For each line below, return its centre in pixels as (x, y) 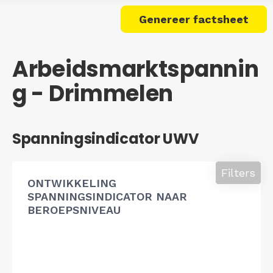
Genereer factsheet (194, 19)
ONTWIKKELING (72, 183)
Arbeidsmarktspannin (136, 69)
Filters (238, 172)
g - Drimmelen (93, 93)
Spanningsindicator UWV (106, 138)
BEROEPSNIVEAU (74, 210)
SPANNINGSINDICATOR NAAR (107, 196)
